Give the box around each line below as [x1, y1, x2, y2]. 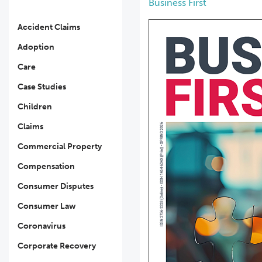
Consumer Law [18, 201, 76, 211]
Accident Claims [18, 22, 80, 32]
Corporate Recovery [18, 241, 96, 251]
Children [18, 102, 52, 112]
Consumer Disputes [18, 181, 94, 191]
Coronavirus [18, 221, 65, 231]
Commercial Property [18, 142, 102, 151]
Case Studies [18, 82, 66, 92]
